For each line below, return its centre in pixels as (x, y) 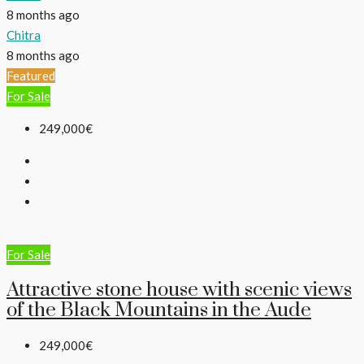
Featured (31, 75)
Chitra (24, 35)
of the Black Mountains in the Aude (159, 310)
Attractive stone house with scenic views (179, 290)
